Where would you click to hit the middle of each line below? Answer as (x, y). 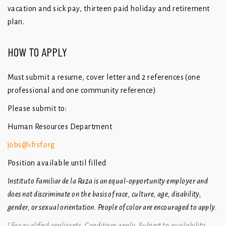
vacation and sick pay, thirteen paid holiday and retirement (109, 9)
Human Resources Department (60, 127)
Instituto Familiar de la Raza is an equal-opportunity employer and (108, 181)
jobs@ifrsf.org (31, 145)
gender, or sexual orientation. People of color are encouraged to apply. (112, 208)
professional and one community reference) (82, 91)
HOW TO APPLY (37, 52)
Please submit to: (37, 109)
